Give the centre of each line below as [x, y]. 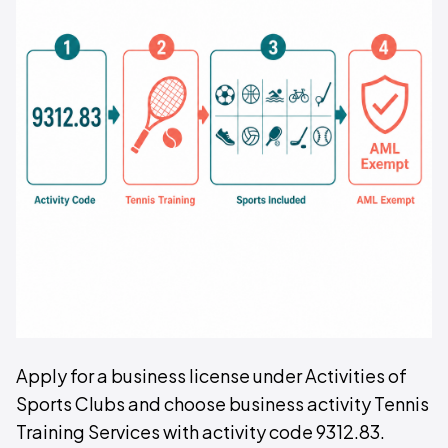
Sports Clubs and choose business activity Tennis [222, 403]
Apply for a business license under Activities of [211, 375]
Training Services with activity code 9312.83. [200, 431]
